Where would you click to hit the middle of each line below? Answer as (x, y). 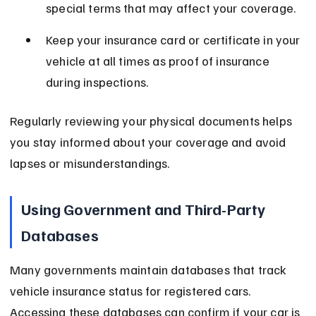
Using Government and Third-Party (145, 209)
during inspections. (97, 82)
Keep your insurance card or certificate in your (175, 40)
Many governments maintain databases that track (150, 270)
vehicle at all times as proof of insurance (159, 61)
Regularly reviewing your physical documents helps (153, 121)
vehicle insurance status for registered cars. (132, 291)
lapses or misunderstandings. (90, 163)
